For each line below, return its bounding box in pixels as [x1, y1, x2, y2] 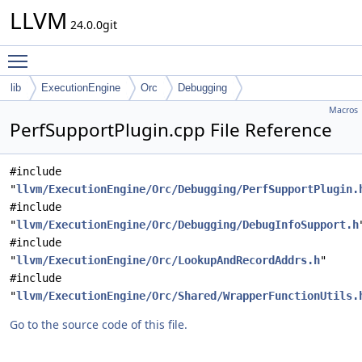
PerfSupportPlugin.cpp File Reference [10, 117, 332, 142]
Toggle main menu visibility [36, 46, 185, 61]
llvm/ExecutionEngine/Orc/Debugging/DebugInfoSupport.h [16, 218, 359, 231]
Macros [329, 104, 358, 116]
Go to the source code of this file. [10, 317, 187, 332]
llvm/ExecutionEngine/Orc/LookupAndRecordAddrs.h [16, 254, 320, 267]
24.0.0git [67, 17, 117, 32]
